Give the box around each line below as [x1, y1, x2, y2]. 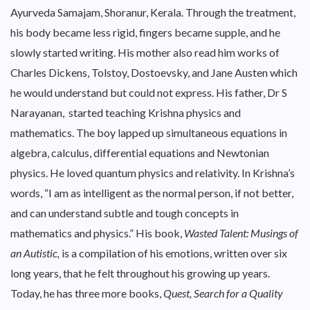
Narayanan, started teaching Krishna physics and [10, 106, 241, 119]
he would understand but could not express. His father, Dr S [10, 86, 287, 99]
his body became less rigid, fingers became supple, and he [10, 26, 280, 39]
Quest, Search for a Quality [163, 286, 283, 300]
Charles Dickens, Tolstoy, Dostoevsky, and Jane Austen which [10, 66, 298, 79]
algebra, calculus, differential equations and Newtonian [10, 146, 269, 159]
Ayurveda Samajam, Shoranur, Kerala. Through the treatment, [10, 6, 295, 19]
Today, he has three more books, [10, 286, 163, 300]
